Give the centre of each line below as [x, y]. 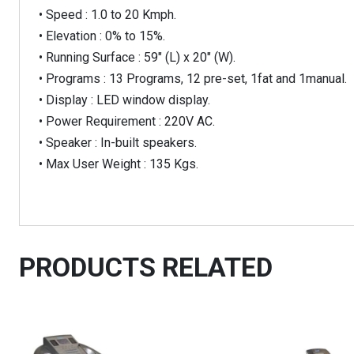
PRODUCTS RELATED [146, 267]
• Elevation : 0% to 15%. [102, 36]
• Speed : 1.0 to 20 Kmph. [107, 15]
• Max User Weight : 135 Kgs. [119, 164]
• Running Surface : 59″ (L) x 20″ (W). [137, 58]
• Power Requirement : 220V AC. [127, 122]
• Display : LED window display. [124, 100]
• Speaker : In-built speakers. [118, 143]
